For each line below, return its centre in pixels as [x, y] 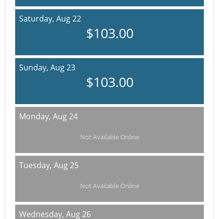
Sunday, [35, 67]
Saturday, [38, 19]
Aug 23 [63, 67]
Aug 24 [65, 116]
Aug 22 [69, 19]
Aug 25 [66, 165]
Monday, [36, 116]
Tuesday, [36, 165]
